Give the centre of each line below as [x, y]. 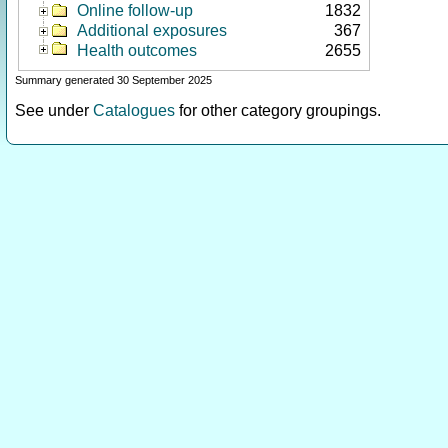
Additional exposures [152, 30]
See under [54, 110]
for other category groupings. [278, 110]
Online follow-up [135, 10]
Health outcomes [137, 50]
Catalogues [134, 110]
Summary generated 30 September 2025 [113, 80]
